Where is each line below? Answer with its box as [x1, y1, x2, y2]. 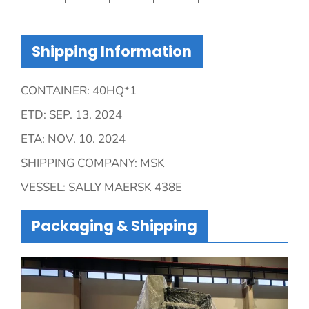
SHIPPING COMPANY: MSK [21, 154, 165, 171]
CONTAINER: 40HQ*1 [21, 82, 137, 99]
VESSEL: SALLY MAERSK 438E [21, 179, 182, 195]
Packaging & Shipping [32, 215, 197, 236]
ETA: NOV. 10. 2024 [21, 130, 126, 147]
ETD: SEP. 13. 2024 [21, 106, 122, 123]
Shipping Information [32, 41, 192, 61]
